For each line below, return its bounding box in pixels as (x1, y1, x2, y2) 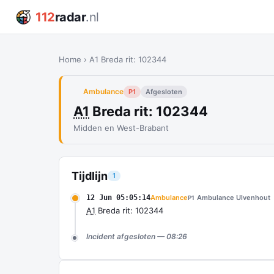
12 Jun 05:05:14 (86, 193, 150, 202)
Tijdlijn (72, 169, 108, 182)
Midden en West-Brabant (73, 123, 169, 133)
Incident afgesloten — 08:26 (86, 232, 187, 241)
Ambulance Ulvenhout (197, 193, 270, 202)
